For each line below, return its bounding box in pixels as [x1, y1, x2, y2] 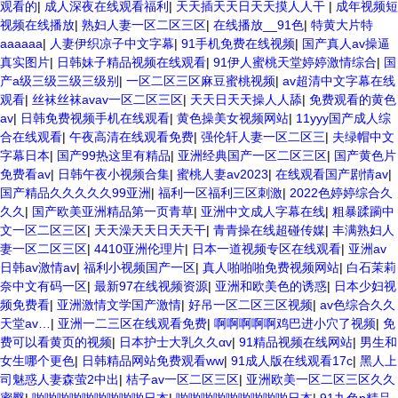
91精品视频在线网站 [239, 335, 353, 349]
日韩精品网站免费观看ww [82, 354, 224, 368]
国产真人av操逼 [302, 36, 390, 51]
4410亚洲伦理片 [94, 242, 185, 256]
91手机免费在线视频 [181, 36, 295, 51]
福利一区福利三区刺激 [158, 186, 283, 200]
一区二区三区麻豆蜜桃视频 [126, 74, 275, 88]
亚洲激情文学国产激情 [57, 298, 181, 312]
